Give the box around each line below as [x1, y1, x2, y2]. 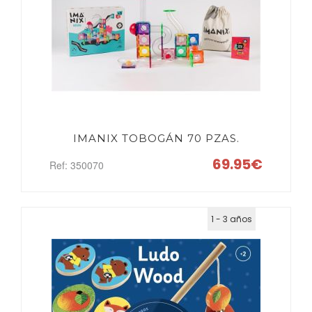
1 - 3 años [211, 213, 252, 225]
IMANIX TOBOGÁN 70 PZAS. [72, 132, 240, 145]
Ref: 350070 [49, 158, 104, 172]
